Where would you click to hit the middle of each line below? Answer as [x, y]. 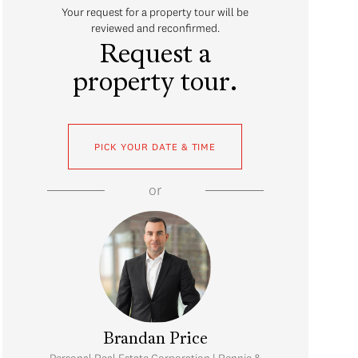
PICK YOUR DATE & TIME [155, 147]
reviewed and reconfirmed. [155, 28]
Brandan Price [155, 340]
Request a [155, 56]
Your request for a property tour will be [155, 12]
